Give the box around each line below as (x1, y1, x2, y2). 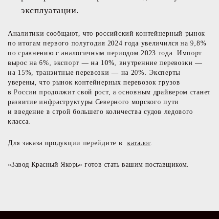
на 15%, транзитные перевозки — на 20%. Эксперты (8, 69, 180, 76)
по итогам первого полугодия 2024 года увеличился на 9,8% (8, 40, 207, 47)
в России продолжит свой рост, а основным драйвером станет (8, 88, 211, 96)
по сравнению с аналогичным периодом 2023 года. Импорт (8, 49, 202, 57)
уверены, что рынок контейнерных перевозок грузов (8, 79, 180, 86)
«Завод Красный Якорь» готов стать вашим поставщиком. (8, 161, 189, 168)
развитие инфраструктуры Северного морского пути (8, 98, 179, 106)
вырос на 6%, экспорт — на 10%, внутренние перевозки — (8, 59, 203, 66)
